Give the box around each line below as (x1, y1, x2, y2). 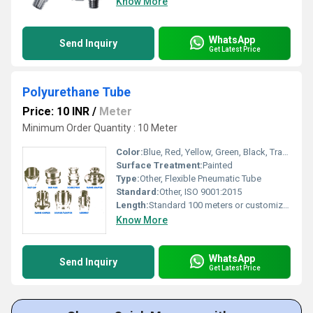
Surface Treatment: (116, 160, 203, 170)
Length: (116, 200, 149, 210)
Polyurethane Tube (22, 85, 131, 99)
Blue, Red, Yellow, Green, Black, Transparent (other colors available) (143, 147, 282, 157)
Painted (203, 160, 233, 170)
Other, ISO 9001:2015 (159, 187, 242, 197)
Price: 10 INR (22, 105, 89, 118)
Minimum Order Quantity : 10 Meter (22, 122, 177, 133)
